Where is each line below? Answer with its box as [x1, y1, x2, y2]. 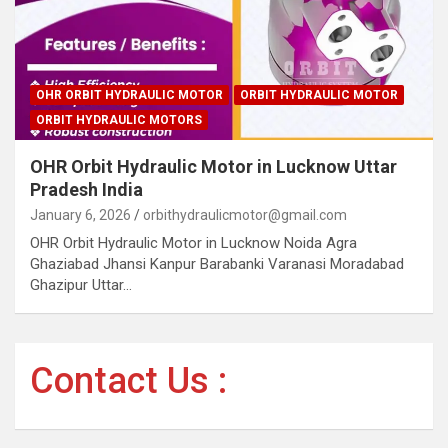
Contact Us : [30, 359, 227, 402]
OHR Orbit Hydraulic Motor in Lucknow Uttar [30, 155, 397, 177]
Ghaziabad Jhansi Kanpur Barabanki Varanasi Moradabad [30, 254, 404, 273]
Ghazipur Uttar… [30, 275, 132, 294]
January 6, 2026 [30, 206, 131, 223]
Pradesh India [30, 178, 143, 200]
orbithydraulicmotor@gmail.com [143, 206, 347, 223]
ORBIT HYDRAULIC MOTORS [36, 112, 202, 127]
